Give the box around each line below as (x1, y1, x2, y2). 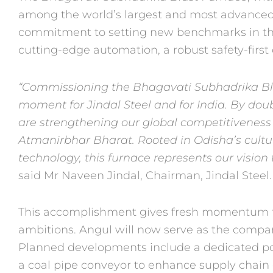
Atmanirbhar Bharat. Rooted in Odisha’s (18, 133, 244, 147)
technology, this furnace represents (18, 151, 215, 165)
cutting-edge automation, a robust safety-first (18, 43, 272, 57)
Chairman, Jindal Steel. (146, 168, 272, 182)
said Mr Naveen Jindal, (18, 168, 146, 182)
